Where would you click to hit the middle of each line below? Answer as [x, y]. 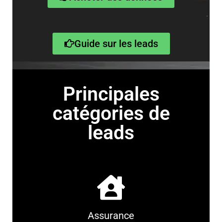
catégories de [111, 113]
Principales [111, 94]
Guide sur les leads [116, 44]
